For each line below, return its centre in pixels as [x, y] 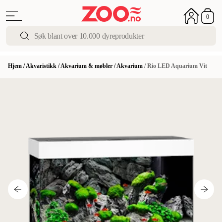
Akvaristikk [41, 66]
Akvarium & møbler [86, 66]
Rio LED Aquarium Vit [177, 66]
